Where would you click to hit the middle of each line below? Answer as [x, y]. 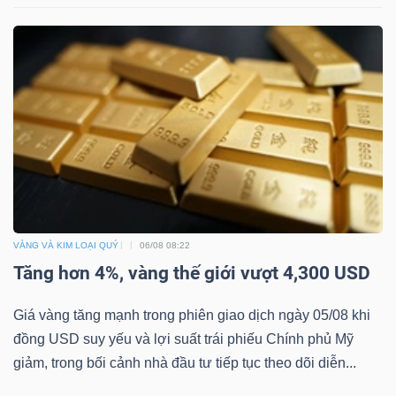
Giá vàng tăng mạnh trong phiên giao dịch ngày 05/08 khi [192, 315]
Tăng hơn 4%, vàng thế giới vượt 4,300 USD [192, 273]
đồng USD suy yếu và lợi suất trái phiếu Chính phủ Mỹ [183, 339]
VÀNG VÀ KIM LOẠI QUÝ [66, 245]
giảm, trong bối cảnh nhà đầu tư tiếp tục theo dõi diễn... [185, 362]
